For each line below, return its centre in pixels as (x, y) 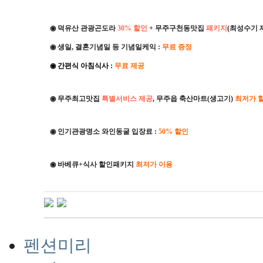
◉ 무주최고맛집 (76, 98)
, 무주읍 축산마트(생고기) (194, 98)
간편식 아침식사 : (85, 65)
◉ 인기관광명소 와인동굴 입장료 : (104, 131)
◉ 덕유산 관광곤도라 (83, 28)
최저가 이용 (154, 164)
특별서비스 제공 (127, 98)
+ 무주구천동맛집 (178, 28)
